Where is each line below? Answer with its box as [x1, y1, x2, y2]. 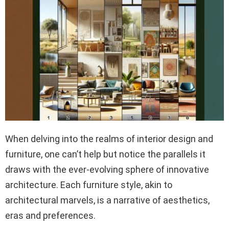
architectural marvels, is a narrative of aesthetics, [5, 194, 210, 205]
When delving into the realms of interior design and [5, 133, 213, 144]
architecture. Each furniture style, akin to [5, 179, 172, 190]
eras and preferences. [5, 210, 98, 221]
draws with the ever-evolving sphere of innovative [5, 164, 209, 175]
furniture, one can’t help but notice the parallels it [5, 148, 205, 159]
